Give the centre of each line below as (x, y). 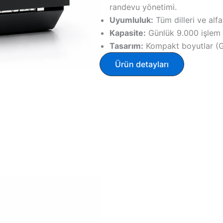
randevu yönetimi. (143, 7)
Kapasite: (128, 33)
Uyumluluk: (132, 20)
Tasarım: (127, 46)
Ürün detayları (142, 64)
